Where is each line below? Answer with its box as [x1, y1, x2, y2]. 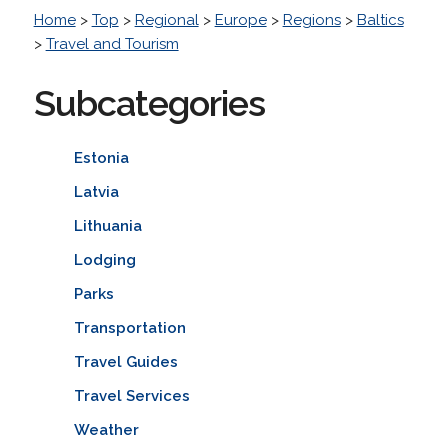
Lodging [73, 250, 136, 269]
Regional [134, 10, 199, 29]
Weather [73, 420, 139, 439]
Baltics [356, 10, 404, 29]
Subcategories [33, 81, 265, 124]
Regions [282, 10, 341, 29]
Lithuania [73, 216, 142, 235]
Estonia [73, 148, 129, 167]
